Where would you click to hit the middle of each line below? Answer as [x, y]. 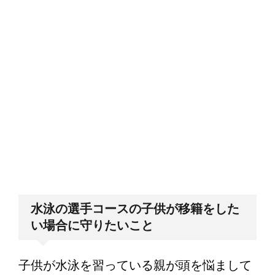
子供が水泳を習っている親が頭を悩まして [135, 265]
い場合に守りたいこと [92, 226]
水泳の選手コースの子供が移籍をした [135, 209]
